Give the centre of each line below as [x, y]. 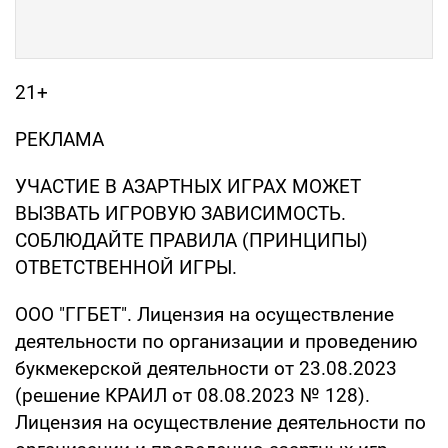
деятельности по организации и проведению [216, 342]
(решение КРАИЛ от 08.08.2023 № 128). [192, 396]
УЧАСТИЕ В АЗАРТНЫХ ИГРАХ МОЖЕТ [188, 187]
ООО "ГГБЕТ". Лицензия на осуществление [204, 315]
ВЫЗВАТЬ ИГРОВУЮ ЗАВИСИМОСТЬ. [180, 214]
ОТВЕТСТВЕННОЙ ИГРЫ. [126, 268]
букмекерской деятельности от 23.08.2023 [206, 369]
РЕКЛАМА [59, 140]
